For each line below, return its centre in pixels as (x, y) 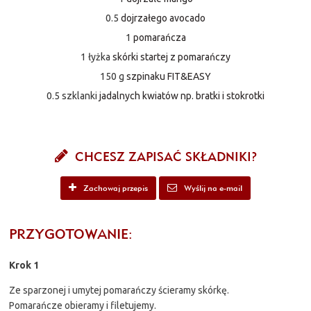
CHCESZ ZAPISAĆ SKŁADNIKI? (164, 156)
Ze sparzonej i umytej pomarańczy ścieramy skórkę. (119, 290)
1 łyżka (95, 57)
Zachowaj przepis (115, 187)
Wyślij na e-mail (212, 187)
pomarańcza (159, 37)
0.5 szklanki (72, 95)
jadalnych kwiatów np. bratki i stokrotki (182, 95)
